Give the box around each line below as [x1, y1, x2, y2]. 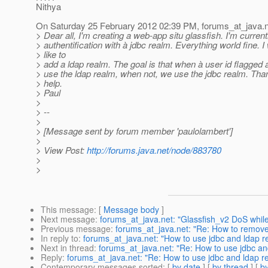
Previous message [41, 223, 111, 235]
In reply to [41, 232, 78, 245]
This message [41, 203, 94, 216]
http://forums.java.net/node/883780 [87, 144, 221, 157]
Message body [103, 203, 159, 216]
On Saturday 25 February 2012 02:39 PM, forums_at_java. [36, 19, 264, 32]
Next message [41, 213, 95, 226]
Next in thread [41, 242, 94, 254]
